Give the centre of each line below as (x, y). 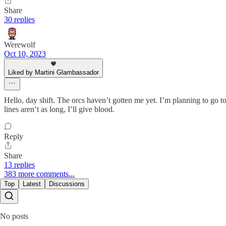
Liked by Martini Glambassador (53, 72)
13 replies (19, 164)
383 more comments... (39, 174)
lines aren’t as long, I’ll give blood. (59, 109)
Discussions (67, 184)
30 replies (19, 19)
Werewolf (20, 44)
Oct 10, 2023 (25, 53)
